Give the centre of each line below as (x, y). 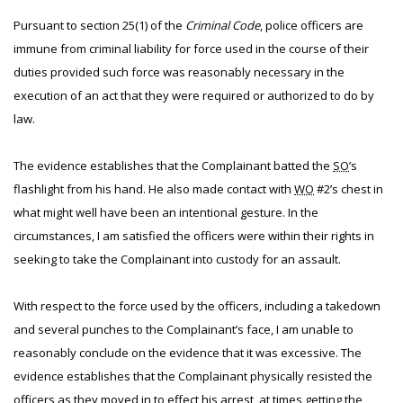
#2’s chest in (349, 189)
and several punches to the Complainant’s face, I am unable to (184, 329)
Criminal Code (223, 25)
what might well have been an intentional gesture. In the (166, 212)
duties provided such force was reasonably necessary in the (179, 72)
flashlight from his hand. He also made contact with (154, 189)
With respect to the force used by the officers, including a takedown (197, 306)
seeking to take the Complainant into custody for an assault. (177, 259)
